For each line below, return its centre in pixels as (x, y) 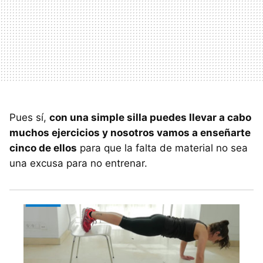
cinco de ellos (43, 148)
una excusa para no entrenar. (78, 163)
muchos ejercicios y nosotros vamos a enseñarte (130, 132)
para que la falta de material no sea (162, 148)
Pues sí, (29, 117)
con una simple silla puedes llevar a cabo (150, 117)
